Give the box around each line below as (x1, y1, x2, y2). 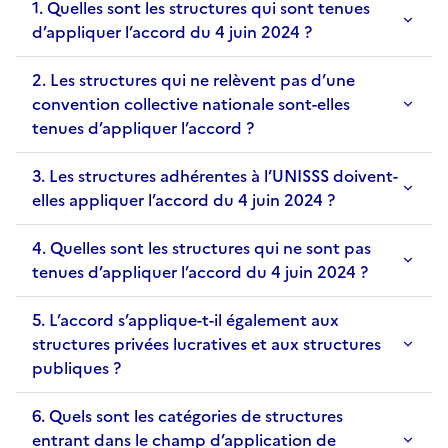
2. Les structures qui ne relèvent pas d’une (32, 67, 355, 92)
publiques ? (32, 355, 121, 380)
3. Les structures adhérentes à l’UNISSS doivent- (32, 163, 398, 188)
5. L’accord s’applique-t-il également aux (32, 307, 339, 332)
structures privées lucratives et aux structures (32, 331, 381, 356)
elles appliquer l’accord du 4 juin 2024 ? (32, 187, 335, 212)
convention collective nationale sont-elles (32, 91, 350, 116)
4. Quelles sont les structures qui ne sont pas (32, 235, 371, 260)
